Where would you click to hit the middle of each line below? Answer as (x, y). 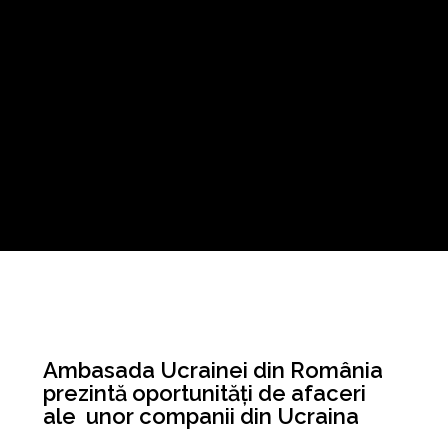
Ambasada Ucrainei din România (212, 370)
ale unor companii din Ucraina (200, 416)
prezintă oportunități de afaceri (204, 393)
